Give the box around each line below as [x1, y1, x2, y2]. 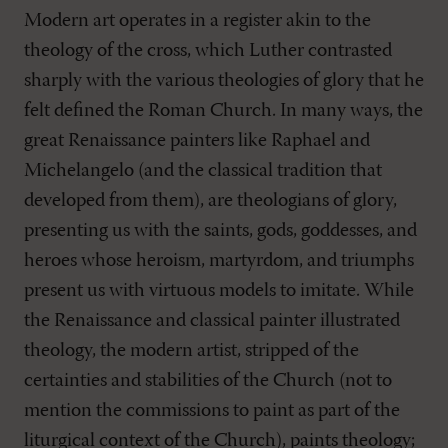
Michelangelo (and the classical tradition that [24, 160, 382, 181]
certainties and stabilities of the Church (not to [24, 370, 392, 391]
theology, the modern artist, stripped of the [24, 340, 359, 361]
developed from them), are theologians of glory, [24, 190, 397, 211]
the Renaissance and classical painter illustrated [24, 310, 400, 331]
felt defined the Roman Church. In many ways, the [24, 100, 423, 121]
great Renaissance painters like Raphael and [24, 130, 370, 151]
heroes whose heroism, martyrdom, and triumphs [24, 250, 414, 271]
